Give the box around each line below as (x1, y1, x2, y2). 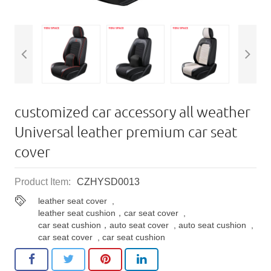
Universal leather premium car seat (15, 122, 237, 140)
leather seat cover (38, 195, 108, 206)
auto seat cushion (178, 220, 247, 230)
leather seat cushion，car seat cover (38, 207, 179, 218)
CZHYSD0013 (77, 176, 140, 187)
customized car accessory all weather (15, 102, 250, 120)
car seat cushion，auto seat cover (38, 220, 169, 230)
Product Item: (15, 176, 71, 187)
